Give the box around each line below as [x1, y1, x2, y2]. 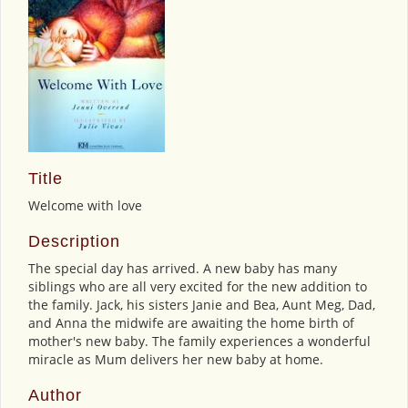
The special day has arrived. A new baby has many [28, 259, 337, 277]
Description [28, 231, 120, 250]
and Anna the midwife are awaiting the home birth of [28, 313, 354, 331]
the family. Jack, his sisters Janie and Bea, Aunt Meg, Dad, [28, 295, 375, 313]
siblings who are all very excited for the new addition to [28, 277, 367, 295]
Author [28, 385, 82, 404]
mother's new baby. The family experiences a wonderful [28, 331, 371, 350]
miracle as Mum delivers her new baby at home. [28, 350, 323, 368]
